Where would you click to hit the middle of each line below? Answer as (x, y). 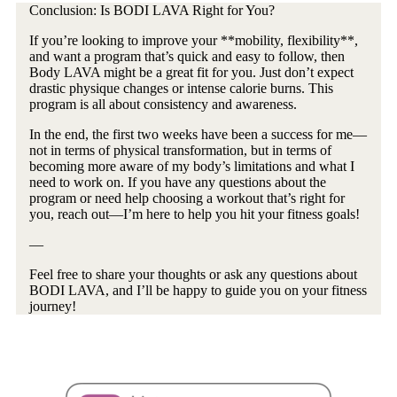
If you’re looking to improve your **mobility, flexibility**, (194, 40)
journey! (53, 306)
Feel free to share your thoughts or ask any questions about (193, 274)
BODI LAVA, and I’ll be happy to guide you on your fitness (198, 290)
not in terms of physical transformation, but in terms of (180, 150)
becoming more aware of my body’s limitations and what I (192, 166)
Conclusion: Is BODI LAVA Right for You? (152, 10)
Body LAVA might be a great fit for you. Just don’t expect (191, 72)
